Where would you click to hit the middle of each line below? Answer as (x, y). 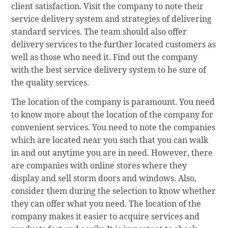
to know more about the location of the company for (112, 115)
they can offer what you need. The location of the (106, 204)
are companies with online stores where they (99, 166)
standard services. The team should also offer (99, 32)
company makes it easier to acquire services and (106, 217)
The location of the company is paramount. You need (113, 102)
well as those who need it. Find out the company (105, 57)
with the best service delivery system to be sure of (109, 70)
